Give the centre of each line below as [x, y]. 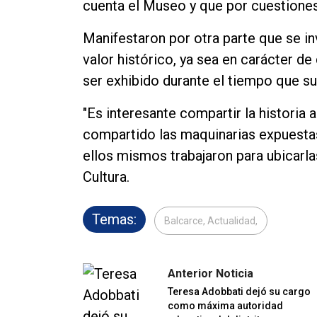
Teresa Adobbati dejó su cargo [239, 292]
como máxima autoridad [225, 306]
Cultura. [106, 177]
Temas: [114, 220]
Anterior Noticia [211, 274]
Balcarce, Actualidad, [211, 221]
